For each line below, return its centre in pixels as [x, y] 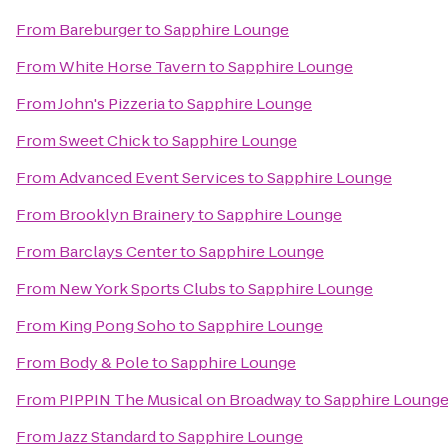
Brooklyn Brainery [127, 214]
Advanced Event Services [152, 177]
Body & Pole [104, 362]
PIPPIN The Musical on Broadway [180, 399]
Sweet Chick [104, 140]
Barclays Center [118, 251]
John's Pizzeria [111, 103]
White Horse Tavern [132, 66]
